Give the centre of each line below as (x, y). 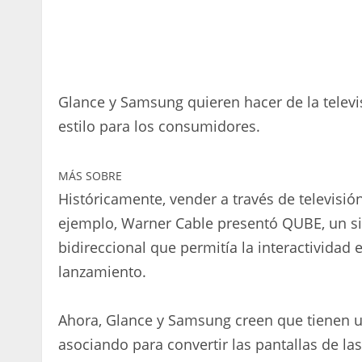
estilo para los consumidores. (159, 126)
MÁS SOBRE (90, 175)
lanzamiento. (102, 271)
